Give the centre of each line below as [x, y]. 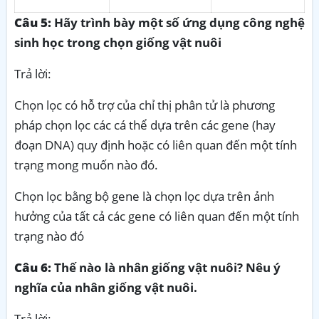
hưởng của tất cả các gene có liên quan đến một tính [157, 216]
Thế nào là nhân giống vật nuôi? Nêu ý [166, 267]
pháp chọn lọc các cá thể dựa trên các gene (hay [145, 125]
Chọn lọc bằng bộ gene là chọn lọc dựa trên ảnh [144, 196]
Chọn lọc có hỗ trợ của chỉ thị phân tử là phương [145, 105]
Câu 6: [33, 267]
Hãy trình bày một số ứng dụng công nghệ [178, 22]
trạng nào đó [49, 236]
